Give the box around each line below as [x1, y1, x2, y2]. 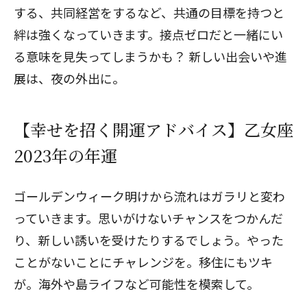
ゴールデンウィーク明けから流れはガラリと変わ [14, 187, 285, 205]
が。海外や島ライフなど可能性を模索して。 [14, 275, 259, 293]
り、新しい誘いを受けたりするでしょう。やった [14, 231, 284, 249]
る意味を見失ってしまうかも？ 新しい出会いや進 [14, 47, 287, 65]
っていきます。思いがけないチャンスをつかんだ [14, 209, 283, 227]
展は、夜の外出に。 [14, 69, 125, 87]
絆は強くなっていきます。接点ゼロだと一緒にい [14, 25, 283, 43]
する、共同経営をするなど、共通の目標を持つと [14, 3, 284, 21]
